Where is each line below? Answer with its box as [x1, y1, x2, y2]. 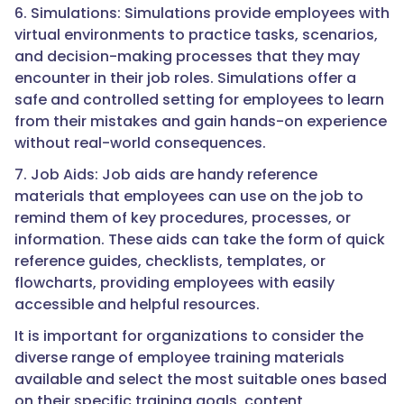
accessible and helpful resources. [14, 294, 260, 316]
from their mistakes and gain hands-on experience [14, 111, 387, 133]
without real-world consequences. [14, 133, 266, 154]
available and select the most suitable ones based [14, 369, 387, 390]
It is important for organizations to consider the [14, 326, 363, 347]
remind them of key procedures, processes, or [14, 207, 351, 229]
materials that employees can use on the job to [14, 186, 363, 207]
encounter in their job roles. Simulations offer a [14, 68, 356, 89]
